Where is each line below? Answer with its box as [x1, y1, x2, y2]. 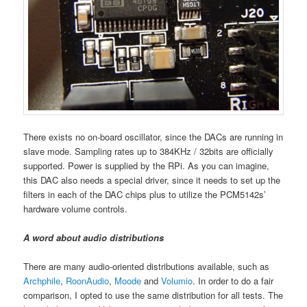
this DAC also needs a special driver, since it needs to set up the [23, 173, 281, 186]
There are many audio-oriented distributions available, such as [23, 259, 270, 273]
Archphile [23, 273, 61, 287]
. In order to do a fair [193, 273, 274, 287]
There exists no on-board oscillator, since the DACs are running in [23, 130, 284, 143]
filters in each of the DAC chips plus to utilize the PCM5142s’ [23, 187, 267, 201]
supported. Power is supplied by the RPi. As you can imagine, [23, 158, 270, 172]
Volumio [161, 273, 193, 287]
